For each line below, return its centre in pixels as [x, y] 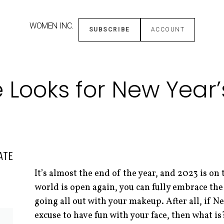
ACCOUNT [168, 29]
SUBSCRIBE [109, 29]
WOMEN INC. [51, 25]
